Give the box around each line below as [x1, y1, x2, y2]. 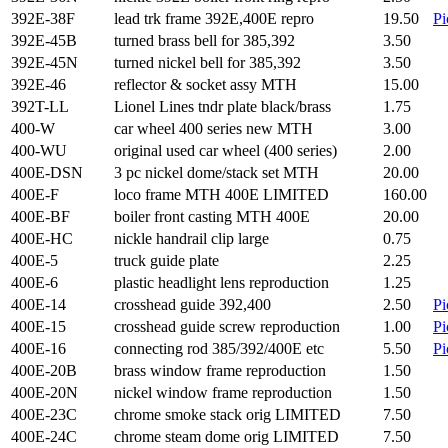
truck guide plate [114, 252, 219, 269]
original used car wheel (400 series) [114, 142, 337, 159]
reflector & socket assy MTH [114, 76, 297, 93]
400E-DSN [11, 164, 83, 181]
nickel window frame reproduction [114, 384, 332, 401]
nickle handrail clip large [114, 230, 269, 247]
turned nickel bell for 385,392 [114, 54, 301, 71]
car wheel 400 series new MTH [114, 120, 313, 137]
